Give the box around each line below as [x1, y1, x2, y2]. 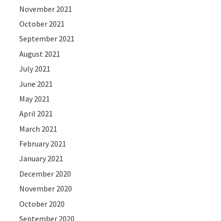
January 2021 [19, 153, 64, 164]
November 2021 [19, 3, 73, 14]
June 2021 [19, 78, 53, 89]
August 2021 [19, 48, 61, 59]
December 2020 [19, 168, 72, 179]
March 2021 [19, 123, 58, 134]
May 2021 [19, 93, 50, 104]
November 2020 [19, 184, 73, 194]
